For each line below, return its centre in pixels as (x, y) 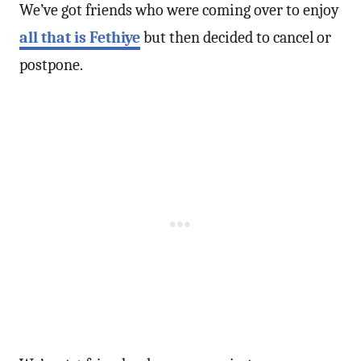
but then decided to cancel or (236, 37)
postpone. (51, 64)
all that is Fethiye (80, 37)
